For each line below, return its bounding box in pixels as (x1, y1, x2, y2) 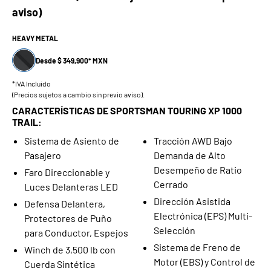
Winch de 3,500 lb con (24, 244, 116, 255)
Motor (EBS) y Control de (154, 256, 255, 267)
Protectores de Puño (24, 212, 112, 224)
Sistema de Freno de (154, 241, 241, 253)
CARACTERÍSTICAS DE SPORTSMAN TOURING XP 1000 (12, 105, 242, 116)
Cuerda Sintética (24, 258, 95, 270)
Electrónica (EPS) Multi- (154, 210, 252, 221)
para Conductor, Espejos (24, 227, 128, 238)
